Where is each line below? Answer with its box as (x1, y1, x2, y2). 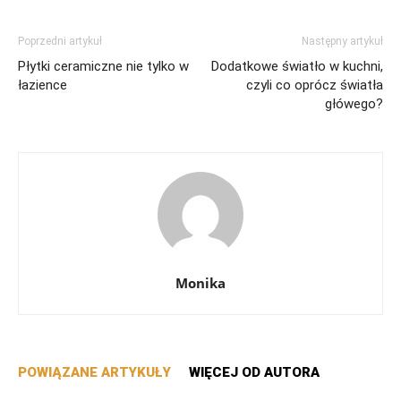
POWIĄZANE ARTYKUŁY (18, 364, 171, 381)
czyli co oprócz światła (246, 77, 383, 94)
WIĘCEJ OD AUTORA (189, 364, 320, 381)
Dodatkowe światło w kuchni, (211, 58, 383, 75)
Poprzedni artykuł (18, 35, 102, 48)
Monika (175, 274, 226, 293)
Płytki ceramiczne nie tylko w (18, 58, 189, 75)
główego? (325, 96, 383, 113)
